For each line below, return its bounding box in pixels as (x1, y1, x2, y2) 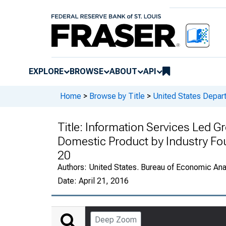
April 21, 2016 (79, 176, 129, 186)
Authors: (58, 162, 89, 172)
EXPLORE (29, 66, 64, 76)
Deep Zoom (95, 214, 137, 224)
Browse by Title (89, 91, 145, 101)
